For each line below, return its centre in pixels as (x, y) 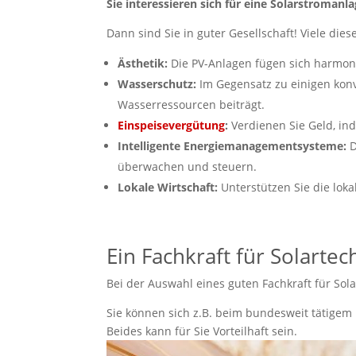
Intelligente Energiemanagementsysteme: (232, 146)
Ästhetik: (143, 64)
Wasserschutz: (157, 84)
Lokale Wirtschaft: (168, 188)
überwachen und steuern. (188, 167)
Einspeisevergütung (172, 126)
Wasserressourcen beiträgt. (192, 105)
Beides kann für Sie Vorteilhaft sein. (202, 331)
